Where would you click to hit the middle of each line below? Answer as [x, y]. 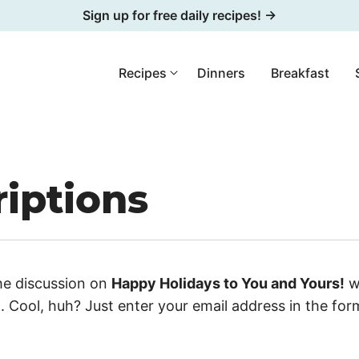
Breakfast [300, 73]
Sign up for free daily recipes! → [179, 15]
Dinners [221, 73]
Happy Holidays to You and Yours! [228, 283]
